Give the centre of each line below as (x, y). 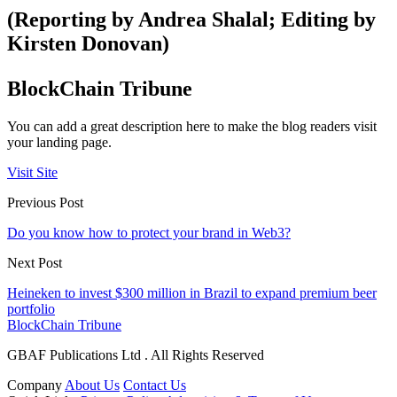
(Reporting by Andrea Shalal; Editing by (191, 20)
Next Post (35, 262)
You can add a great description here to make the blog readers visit (192, 126)
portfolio (31, 308)
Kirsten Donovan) (88, 44)
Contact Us (155, 385)
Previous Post (45, 202)
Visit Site (32, 172)
